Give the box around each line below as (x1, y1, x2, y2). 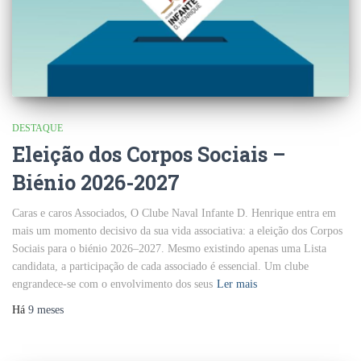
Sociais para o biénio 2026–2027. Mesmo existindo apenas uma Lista (12, 242, 326, 255)
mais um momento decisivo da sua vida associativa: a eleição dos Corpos (12, 224, 342, 237)
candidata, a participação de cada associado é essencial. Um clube (12, 259, 309, 272)
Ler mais (217, 277, 257, 290)
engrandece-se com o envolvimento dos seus (12, 277, 213, 290)
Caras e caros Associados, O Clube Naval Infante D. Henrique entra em (12, 206, 336, 219)
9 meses (28, 303, 64, 316)
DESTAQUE (12, 122, 63, 134)
